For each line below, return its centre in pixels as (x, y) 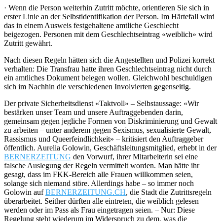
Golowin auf (25, 192)
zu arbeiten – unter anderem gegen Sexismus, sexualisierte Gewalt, (108, 130)
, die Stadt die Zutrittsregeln (169, 192)
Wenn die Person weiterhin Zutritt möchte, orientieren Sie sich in (109, 7)
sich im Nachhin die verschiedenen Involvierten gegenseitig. (97, 86)
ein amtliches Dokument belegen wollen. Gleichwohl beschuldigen (108, 77)
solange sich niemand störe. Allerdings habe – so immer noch (99, 183)
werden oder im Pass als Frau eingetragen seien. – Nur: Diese (99, 210)
